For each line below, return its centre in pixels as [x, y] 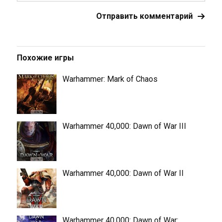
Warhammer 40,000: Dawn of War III [124, 126]
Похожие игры [45, 58]
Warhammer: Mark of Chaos [110, 79]
